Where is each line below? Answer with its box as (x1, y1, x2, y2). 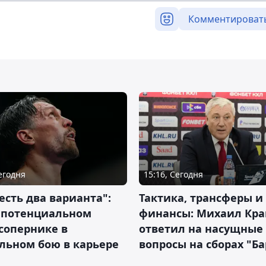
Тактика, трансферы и (139, 190, 263, 205)
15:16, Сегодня (144, 168, 203, 180)
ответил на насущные (139, 221, 263, 236)
